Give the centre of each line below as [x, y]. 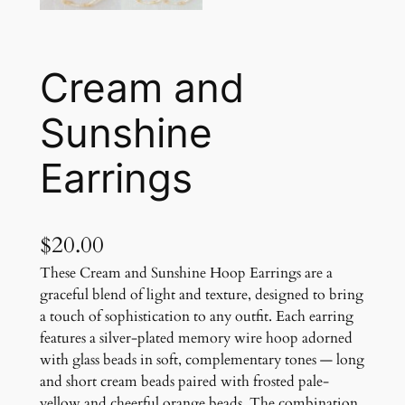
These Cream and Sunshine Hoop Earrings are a [186, 273]
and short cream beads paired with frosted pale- [184, 381]
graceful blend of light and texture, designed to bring [201, 295]
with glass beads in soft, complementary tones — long [202, 360]
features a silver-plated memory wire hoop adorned [196, 338]
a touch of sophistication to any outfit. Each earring [196, 316]
